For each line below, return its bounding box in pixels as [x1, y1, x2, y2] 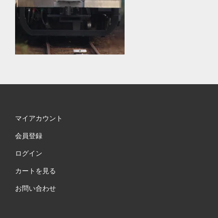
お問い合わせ [15, 184, 56, 192]
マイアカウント [15, 114, 63, 122]
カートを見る [15, 166, 56, 175]
